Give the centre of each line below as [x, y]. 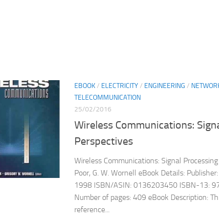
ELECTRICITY [120, 86]
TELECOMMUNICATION [108, 97]
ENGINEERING [165, 86]
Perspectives [104, 141]
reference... [92, 209]
